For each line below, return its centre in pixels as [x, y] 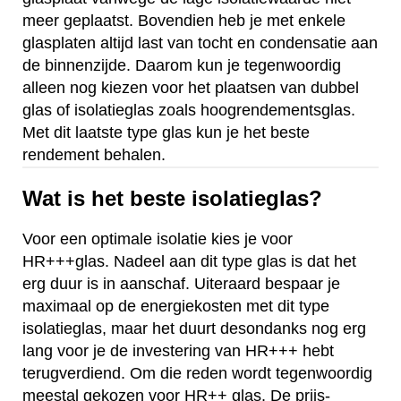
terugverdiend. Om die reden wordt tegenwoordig [197, 374]
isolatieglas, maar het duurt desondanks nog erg [194, 329]
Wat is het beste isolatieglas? [172, 198]
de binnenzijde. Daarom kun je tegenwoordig [182, 65]
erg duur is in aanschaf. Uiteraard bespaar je [181, 284]
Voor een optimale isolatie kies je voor [158, 239]
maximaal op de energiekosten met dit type [176, 307]
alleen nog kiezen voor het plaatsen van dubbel [191, 87]
